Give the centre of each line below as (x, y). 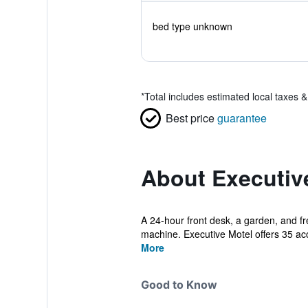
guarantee (242, 118)
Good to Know (179, 285)
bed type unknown (192, 26)
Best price (190, 118)
